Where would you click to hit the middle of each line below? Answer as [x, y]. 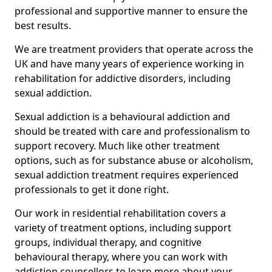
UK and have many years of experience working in [129, 64]
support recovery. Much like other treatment [117, 146]
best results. [43, 26]
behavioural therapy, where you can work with [121, 257]
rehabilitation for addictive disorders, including [123, 79]
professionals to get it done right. [92, 190]
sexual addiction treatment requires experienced [127, 175]
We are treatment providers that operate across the [134, 49]
